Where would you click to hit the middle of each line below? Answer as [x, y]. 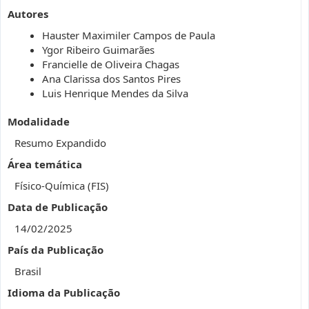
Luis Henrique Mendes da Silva [115, 93]
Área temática [45, 164]
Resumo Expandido [60, 143]
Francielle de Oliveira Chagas [111, 64]
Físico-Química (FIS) [62, 186]
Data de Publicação [58, 207]
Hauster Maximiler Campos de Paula [129, 35]
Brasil [28, 271]
